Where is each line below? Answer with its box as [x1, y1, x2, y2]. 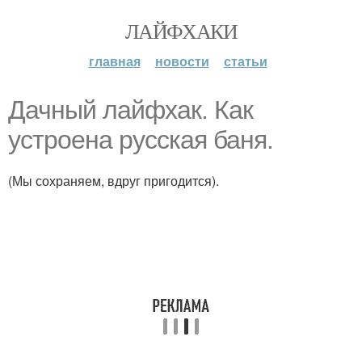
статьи [223, 52, 267, 70]
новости [154, 52, 209, 70]
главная [88, 52, 141, 70]
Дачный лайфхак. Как [8, 95, 253, 124]
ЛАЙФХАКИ [124, 17, 238, 44]
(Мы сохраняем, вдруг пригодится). [8, 171, 219, 190]
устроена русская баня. [8, 125, 273, 154]
